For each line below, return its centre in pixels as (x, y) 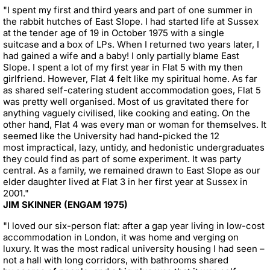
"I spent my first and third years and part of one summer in (128, 10)
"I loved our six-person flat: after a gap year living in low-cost (134, 226)
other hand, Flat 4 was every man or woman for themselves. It (135, 125)
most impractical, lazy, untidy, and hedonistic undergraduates (134, 148)
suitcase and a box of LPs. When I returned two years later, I (131, 45)
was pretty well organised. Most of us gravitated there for (126, 102)
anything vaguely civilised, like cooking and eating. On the (127, 113)
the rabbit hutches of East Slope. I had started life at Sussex (131, 22)
